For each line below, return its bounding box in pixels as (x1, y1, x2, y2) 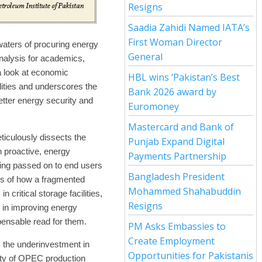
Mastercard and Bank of (128, 120, 234, 133)
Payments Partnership (128, 150, 226, 163)
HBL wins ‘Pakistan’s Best (128, 71, 240, 84)
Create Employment (128, 235, 215, 247)
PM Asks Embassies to (128, 220, 226, 233)
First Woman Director (128, 36, 222, 49)
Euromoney (128, 100, 179, 113)
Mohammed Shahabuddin (128, 185, 241, 198)
